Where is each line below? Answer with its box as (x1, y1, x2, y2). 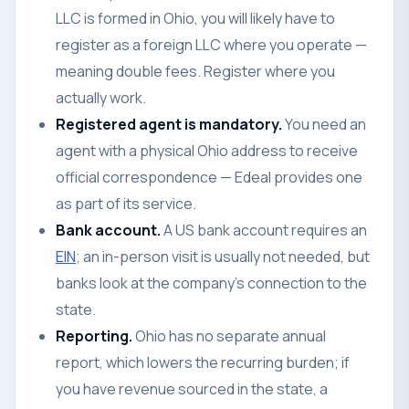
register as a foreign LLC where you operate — (56, 35, 367, 55)
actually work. (56, 88, 146, 108)
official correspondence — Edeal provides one (56, 167, 362, 187)
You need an (282, 114, 366, 134)
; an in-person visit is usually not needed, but (76, 246, 370, 267)
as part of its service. (56, 194, 196, 214)
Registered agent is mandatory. (56, 114, 282, 134)
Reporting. (56, 326, 132, 346)
